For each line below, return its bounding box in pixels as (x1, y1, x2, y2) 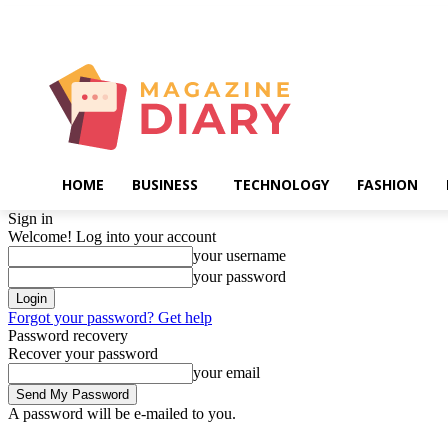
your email (193, 364, 260, 382)
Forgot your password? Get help (8, 309, 212, 327)
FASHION (357, 175, 418, 194)
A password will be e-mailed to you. (8, 405, 236, 423)
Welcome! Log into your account (8, 228, 216, 246)
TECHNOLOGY (233, 175, 329, 194)
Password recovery (8, 327, 128, 345)
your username (193, 247, 286, 265)
